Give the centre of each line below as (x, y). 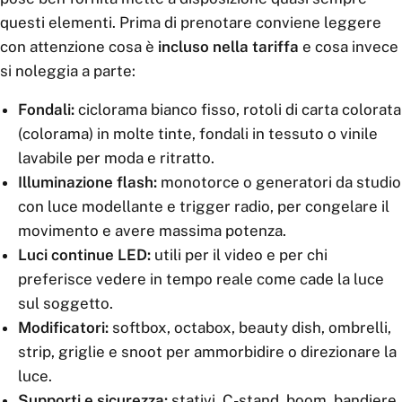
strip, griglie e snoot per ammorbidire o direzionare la (207, 352)
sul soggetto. (66, 303)
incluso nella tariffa (228, 47)
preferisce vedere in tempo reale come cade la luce (201, 279)
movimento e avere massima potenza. (152, 231)
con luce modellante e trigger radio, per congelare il (204, 206)
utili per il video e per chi (239, 255)
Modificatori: (63, 328)
